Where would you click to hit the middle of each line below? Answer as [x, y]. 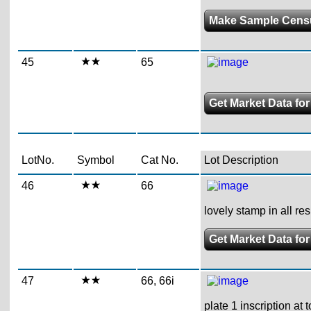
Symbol [95, 160]
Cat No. [159, 160]
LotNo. [37, 160]
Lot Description [241, 160]
